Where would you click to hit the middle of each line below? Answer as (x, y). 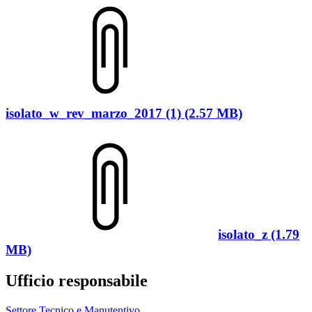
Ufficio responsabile (77, 280)
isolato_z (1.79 (259, 234)
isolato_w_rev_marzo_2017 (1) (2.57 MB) (124, 113)
